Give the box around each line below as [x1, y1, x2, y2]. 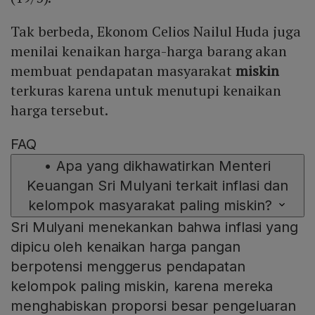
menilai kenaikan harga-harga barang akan [11, 41, 287, 61]
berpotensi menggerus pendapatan [11, 258, 245, 276]
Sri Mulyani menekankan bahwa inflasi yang [11, 219, 298, 236]
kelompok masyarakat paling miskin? [27, 197, 272, 214]
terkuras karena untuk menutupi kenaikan [11, 81, 282, 101]
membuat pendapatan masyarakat [11, 61, 236, 81]
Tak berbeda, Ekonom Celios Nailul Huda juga [11, 22, 301, 41]
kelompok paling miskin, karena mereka [11, 278, 274, 295]
